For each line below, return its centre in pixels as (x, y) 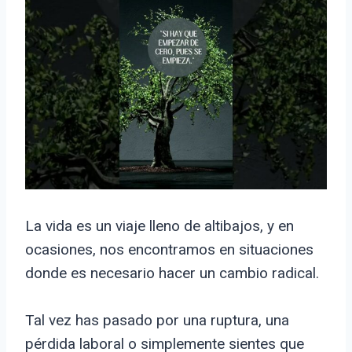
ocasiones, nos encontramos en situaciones (169, 250)
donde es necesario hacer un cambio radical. (172, 273)
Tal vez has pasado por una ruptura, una (157, 321)
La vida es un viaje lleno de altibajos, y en (159, 226)
